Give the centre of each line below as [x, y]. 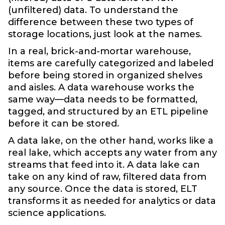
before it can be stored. [64, 124]
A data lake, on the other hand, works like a [111, 141]
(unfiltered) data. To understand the [93, 10]
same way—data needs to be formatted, [103, 99]
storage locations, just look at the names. [105, 34]
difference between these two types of [101, 22]
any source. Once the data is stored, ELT [103, 189]
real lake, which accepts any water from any [113, 153]
